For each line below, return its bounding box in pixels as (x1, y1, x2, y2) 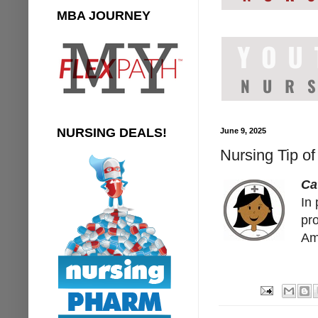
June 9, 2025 (220, 126, 266, 135)
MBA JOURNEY (57, 8, 150, 23)
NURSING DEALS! (57, 125, 167, 140)
